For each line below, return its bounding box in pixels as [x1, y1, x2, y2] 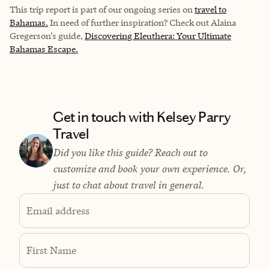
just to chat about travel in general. [53, 178, 204, 192]
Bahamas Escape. [10, 43, 78, 55]
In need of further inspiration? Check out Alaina [48, 16, 236, 28]
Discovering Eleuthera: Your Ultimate [85, 29, 231, 41]
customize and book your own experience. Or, [53, 162, 246, 175]
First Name [26, 243, 76, 257]
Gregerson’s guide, [10, 29, 85, 41]
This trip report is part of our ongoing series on [10, 3, 195, 15]
